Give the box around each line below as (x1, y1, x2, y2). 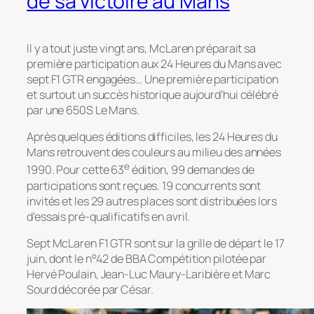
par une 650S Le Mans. (27, 102, 139, 118)
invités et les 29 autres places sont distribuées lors (27, 193, 277, 209)
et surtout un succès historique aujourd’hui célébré (27, 86, 278, 102)
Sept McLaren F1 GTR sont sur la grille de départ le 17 (27, 235, 285, 251)
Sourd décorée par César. (27, 281, 153, 297)
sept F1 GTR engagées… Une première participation (27, 71, 279, 87)
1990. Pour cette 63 (27, 162, 125, 178)
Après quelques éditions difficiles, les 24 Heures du (27, 129, 278, 145)
